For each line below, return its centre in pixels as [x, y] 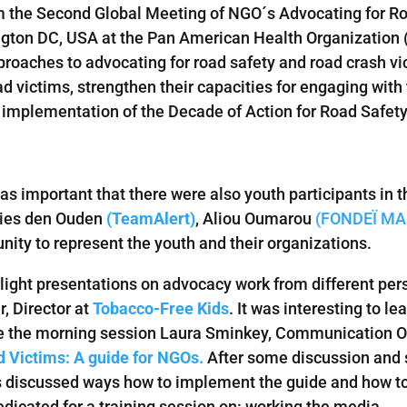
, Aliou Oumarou [254, 219]
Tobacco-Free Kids [161, 309]
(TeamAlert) [151, 219]
